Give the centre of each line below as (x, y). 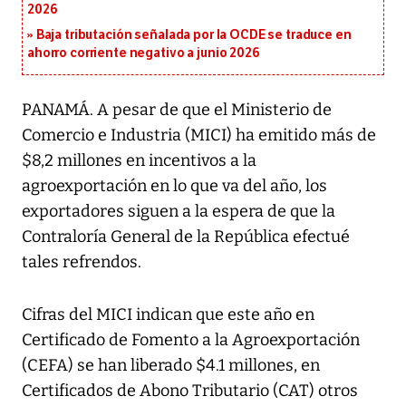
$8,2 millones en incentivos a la (139, 161)
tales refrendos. (82, 262)
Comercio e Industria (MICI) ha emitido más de (199, 135)
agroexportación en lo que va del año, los (174, 186)
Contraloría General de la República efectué (186, 237)
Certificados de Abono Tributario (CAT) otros (190, 391)
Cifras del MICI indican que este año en (168, 315)
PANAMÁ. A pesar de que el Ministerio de (177, 110)
